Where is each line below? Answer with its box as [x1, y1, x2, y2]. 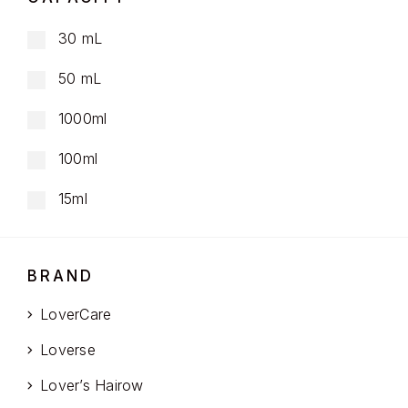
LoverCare [40, 305, 112, 324]
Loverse [40, 341, 96, 360]
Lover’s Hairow [40, 376, 144, 395]
